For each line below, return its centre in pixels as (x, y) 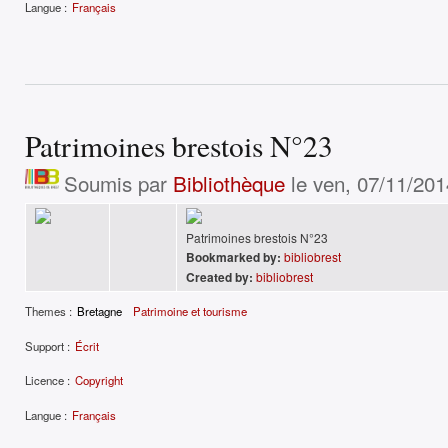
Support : (47, 345)
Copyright (99, 380)
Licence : (47, 380)
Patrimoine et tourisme (190, 310)
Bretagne (99, 310)
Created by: (219, 276)
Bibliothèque (228, 182)
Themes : (48, 310)
